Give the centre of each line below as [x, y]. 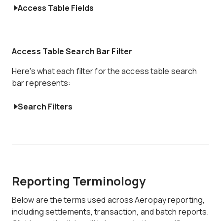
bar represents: [41, 83]
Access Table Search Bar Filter [72, 51]
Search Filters [45, 107]
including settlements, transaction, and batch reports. [110, 212]
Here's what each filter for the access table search [105, 71]
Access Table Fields [56, 8]
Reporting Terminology [79, 181]
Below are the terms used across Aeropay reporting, [109, 200]
